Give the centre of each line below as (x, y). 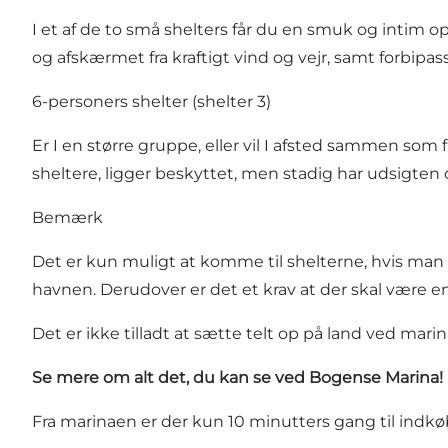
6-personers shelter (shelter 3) (151, 101)
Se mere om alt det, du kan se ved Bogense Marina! (237, 377)
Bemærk (67, 217)
